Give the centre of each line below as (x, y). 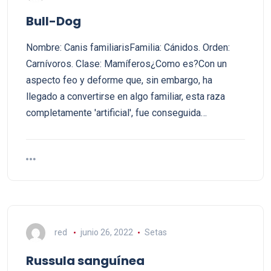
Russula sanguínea (85, 261)
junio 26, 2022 (106, 232)
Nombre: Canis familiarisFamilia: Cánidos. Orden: (128, 47)
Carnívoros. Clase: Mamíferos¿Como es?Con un (126, 64)
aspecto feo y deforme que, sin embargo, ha (119, 80)
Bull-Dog (54, 21)
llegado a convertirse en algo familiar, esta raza (126, 96)
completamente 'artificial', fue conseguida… (116, 113)
